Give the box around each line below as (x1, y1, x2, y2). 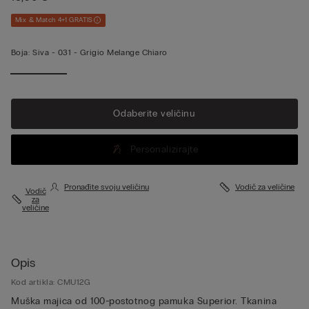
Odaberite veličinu (113, 108, 196, 119)
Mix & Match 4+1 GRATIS (15, 15, 93, 24)
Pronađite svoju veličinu (64, 181, 149, 192)
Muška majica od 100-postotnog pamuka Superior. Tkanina (11, 295, 277, 307)
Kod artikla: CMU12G (11, 277, 91, 287)
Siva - (32, 47, 58, 57)
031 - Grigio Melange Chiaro (57, 47, 168, 57)
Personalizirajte (130, 143, 199, 155)
